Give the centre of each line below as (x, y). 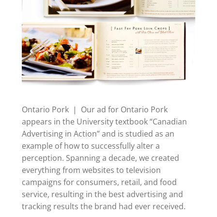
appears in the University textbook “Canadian (104, 121)
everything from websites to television (91, 170)
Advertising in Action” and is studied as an (98, 133)
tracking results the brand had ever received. (103, 206)
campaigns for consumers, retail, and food (99, 182)
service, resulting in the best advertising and (102, 194)
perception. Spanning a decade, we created (100, 158)
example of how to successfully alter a (91, 146)
